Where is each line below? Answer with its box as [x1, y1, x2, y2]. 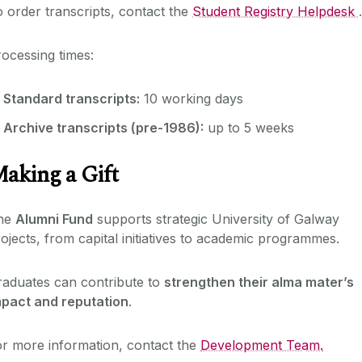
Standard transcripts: [3, 90, 140, 107]
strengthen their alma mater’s [164, 273, 354, 290]
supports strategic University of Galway [93, 210, 339, 227]
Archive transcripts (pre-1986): [3, 119, 204, 136]
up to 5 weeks [204, 119, 294, 136]
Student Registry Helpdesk [192, 2, 359, 19]
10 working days [140, 90, 243, 107]
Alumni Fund [15, 210, 93, 227]
